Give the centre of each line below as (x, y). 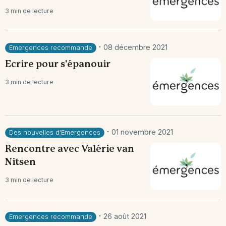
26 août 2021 (125, 216)
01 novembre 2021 (142, 132)
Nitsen (20, 162)
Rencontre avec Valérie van (70, 149)
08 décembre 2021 (135, 47)
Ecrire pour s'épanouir (58, 65)
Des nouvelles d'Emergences (55, 132)
